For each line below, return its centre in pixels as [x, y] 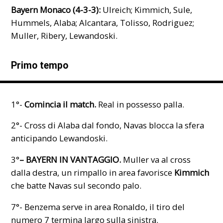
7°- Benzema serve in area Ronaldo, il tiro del [98, 207]
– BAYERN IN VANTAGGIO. [70, 160]
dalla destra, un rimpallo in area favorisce [93, 173]
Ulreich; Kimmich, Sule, [147, 9]
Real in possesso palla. [141, 104]
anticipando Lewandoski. [59, 138]
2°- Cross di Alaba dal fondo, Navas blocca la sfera [108, 125]
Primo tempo [40, 65]
